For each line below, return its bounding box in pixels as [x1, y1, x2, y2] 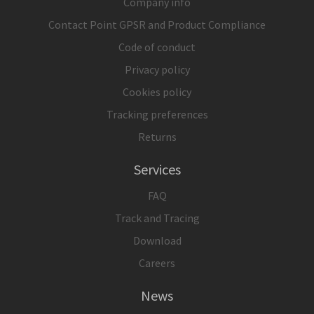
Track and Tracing [114, 210, 200, 225]
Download [132, 233, 182, 247]
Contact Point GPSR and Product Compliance [48, 17, 266, 32]
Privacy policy [124, 62, 190, 76]
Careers [139, 255, 175, 270]
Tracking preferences [106, 107, 208, 121]
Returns [137, 129, 177, 144]
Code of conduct [118, 39, 196, 54]
